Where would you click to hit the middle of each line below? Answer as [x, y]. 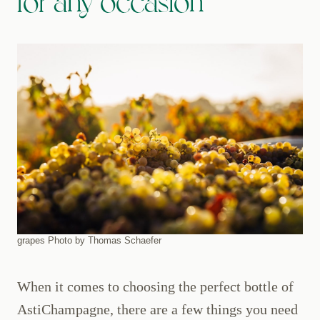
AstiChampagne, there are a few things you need [157, 310]
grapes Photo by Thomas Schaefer [89, 241]
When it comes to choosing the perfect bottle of [155, 287]
